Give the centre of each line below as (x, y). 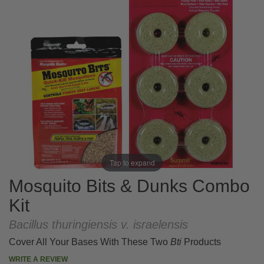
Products (201, 242)
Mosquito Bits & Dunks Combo (129, 186)
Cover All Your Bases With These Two (90, 242)
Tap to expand (132, 162)
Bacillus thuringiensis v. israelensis (98, 225)
